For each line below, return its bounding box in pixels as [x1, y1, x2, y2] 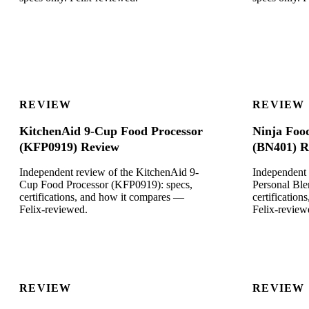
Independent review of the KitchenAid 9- [19, 166, 199, 179]
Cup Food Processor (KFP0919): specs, [19, 179, 192, 191]
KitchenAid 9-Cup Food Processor [19, 124, 203, 139]
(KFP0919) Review [19, 140, 119, 154]
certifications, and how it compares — [19, 191, 184, 203]
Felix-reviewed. [19, 203, 88, 216]
